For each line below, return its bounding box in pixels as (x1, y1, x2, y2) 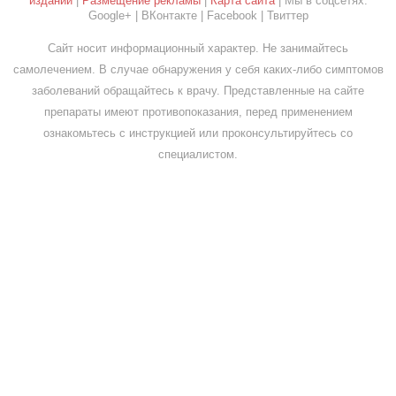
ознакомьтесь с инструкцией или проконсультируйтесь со (43, 126, 353, 140)
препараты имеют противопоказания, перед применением (43, 105, 353, 118)
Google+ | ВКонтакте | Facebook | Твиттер (88, 9, 308, 22)
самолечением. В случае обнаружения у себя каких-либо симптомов (12, 63, 384, 76)
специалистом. (158, 148, 238, 161)
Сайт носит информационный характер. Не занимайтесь (48, 42, 348, 55)
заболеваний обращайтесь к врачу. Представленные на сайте (32, 84, 364, 97)
